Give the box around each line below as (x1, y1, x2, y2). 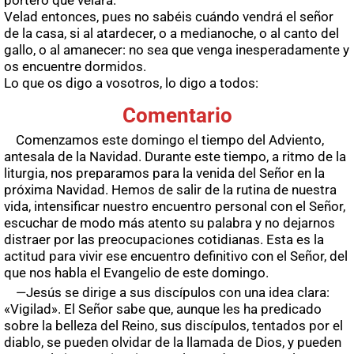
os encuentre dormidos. (4, 58, 146, 75)
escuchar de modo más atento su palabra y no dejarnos (4, 215, 335, 232)
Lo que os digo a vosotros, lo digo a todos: (4, 75, 258, 92)
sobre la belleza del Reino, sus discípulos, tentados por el (4, 318, 343, 334)
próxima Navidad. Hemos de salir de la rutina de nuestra (4, 182, 337, 198)
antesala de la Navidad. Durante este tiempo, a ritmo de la (4, 149, 346, 165)
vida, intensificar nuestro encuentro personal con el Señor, (4, 198, 345, 215)
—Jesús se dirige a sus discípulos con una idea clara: (16, 284, 330, 301)
